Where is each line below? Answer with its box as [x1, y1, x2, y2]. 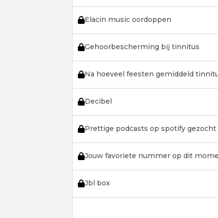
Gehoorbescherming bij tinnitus [84, 42, 200, 51]
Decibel [84, 97, 112, 106]
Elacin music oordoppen [84, 15, 171, 24]
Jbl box [84, 179, 110, 187]
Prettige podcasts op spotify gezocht [84, 124, 216, 133]
